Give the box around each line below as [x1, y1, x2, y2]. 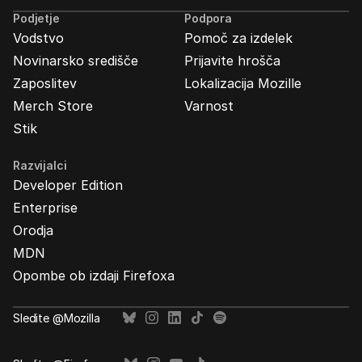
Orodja [13, 222, 53, 238]
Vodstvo [13, 30, 64, 46]
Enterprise [13, 200, 78, 216]
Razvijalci [13, 158, 67, 172]
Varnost [184, 98, 234, 114]
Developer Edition [13, 177, 123, 193]
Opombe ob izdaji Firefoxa [13, 267, 175, 284]
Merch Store [13, 98, 93, 114]
